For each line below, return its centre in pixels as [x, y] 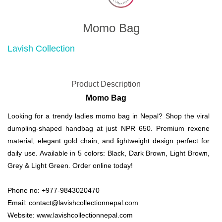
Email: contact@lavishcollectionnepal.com [73, 203]
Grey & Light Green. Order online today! [70, 166]
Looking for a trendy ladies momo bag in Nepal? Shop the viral [109, 116]
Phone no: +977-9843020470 [54, 190]
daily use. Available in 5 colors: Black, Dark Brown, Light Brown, [109, 153]
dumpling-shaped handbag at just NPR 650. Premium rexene [109, 128]
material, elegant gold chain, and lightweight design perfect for [109, 141]
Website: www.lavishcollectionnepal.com [70, 215]
